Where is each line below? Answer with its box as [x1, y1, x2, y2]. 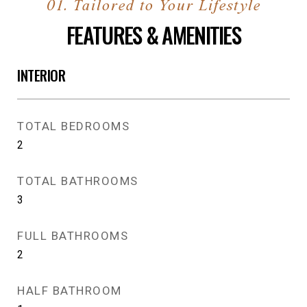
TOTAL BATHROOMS [17, 174, 138, 188]
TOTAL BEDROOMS [17, 119, 130, 133]
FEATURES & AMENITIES [66, 19, 241, 51]
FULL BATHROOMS [17, 229, 128, 243]
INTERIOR [17, 64, 65, 86]
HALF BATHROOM [17, 284, 122, 297]
